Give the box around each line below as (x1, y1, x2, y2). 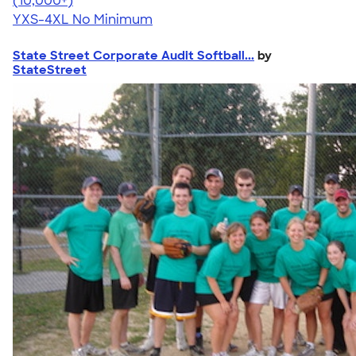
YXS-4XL (13, 10, 69, 28)
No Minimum (72, 10, 153, 28)
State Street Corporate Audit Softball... (13, 47, 254, 64)
